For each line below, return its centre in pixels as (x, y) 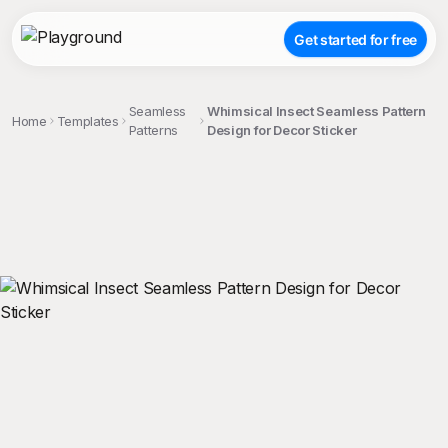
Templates (87, 120)
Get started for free (355, 39)
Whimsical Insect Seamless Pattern (316, 111)
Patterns (153, 130)
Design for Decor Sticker (281, 130)
